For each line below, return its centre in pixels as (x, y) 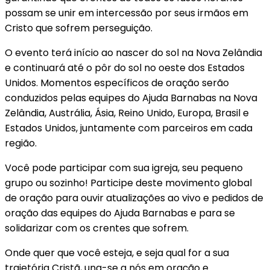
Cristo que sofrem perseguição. (79, 28)
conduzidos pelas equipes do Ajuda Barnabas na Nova (131, 98)
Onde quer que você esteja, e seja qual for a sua (117, 253)
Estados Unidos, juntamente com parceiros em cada (129, 128)
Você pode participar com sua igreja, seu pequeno (124, 168)
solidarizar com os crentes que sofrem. (97, 228)
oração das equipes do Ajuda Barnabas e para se (120, 213)
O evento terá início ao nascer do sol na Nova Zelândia (133, 52)
